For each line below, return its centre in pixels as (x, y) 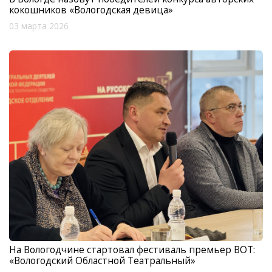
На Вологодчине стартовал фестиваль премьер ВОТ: (132, 249)
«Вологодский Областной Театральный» (102, 260)
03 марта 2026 (39, 26)
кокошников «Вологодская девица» (91, 10)
